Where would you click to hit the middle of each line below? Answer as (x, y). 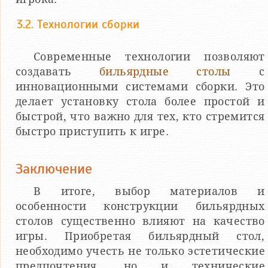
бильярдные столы (165, 71)
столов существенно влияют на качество (140, 221)
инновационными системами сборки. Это (140, 86)
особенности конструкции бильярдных (140, 206)
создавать (57, 71)
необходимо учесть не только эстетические (140, 251)
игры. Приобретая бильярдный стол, (140, 236)
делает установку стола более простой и (140, 101)
